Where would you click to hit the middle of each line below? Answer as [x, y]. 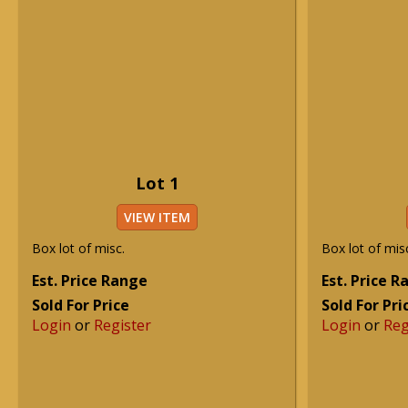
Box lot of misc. [78, 248]
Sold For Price [81, 305]
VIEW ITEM [157, 217]
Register [122, 325]
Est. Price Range [90, 280]
